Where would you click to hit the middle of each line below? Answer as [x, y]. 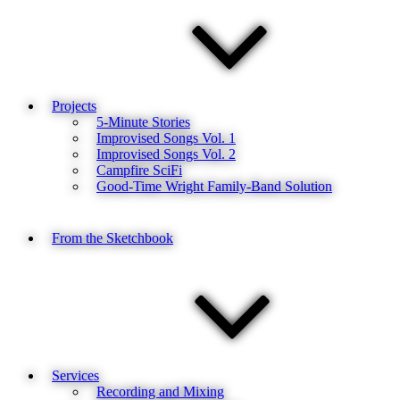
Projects [74, 106]
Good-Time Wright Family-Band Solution [214, 186]
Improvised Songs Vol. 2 [166, 154]
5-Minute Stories [143, 122]
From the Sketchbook [112, 238]
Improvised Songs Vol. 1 [166, 138]
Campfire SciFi [139, 170]
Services [75, 375]
